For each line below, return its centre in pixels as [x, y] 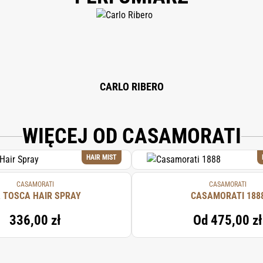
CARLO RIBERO [131, 87]
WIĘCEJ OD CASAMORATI [131, 136]
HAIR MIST [102, 157]
